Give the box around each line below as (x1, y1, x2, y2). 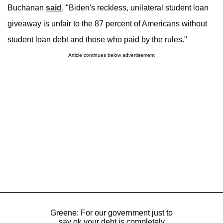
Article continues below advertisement (68, 52, 155, 58)
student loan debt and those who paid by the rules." (7, 35, 187, 44)
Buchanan (7, 3, 46, 12)
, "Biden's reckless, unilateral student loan (62, 3, 209, 12)
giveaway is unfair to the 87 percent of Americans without (7, 19, 207, 28)
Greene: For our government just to (50, 209, 173, 218)
